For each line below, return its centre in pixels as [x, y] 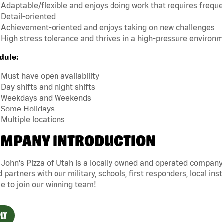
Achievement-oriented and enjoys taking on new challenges [108, 28]
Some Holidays [28, 109]
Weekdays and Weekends [46, 98]
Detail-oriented [28, 17]
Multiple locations [33, 120]
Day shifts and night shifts [48, 87]
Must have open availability [50, 76]
